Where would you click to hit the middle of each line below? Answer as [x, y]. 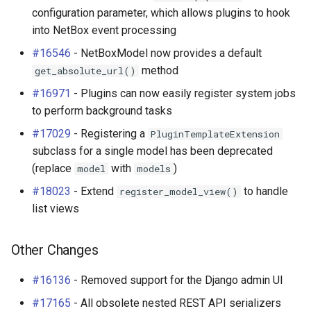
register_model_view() [179, 192]
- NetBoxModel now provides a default [166, 53]
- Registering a [109, 134]
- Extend [94, 191]
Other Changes [55, 250]
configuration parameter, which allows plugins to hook [161, 13]
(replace [53, 168]
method [159, 70]
